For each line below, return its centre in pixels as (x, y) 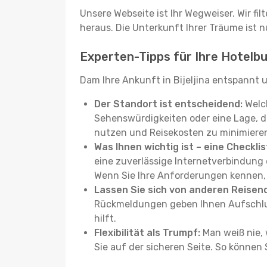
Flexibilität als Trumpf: (147, 233)
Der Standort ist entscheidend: (168, 104)
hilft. (105, 218)
